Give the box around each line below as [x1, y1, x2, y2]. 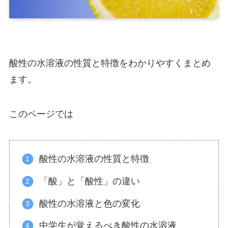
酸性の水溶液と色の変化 [39, 198, 140, 209]
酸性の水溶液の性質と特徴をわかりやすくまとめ [9, 58, 211, 68]
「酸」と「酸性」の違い [39, 176, 140, 186]
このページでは [9, 108, 73, 119]
